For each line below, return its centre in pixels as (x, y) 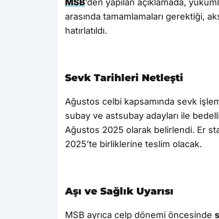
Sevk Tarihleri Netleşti (124, 78)
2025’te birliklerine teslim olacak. (133, 144)
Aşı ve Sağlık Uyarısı (119, 191)
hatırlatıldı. (86, 31)
